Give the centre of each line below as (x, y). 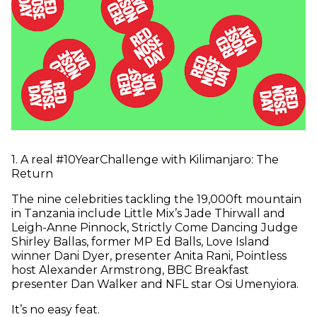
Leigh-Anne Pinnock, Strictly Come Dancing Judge (155, 228)
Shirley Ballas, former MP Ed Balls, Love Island (140, 242)
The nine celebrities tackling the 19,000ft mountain (156, 200)
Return (32, 174)
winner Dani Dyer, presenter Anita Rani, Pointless (149, 256)
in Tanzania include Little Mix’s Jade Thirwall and (148, 214)
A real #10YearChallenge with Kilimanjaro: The (148, 160)
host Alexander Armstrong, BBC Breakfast (130, 270)
